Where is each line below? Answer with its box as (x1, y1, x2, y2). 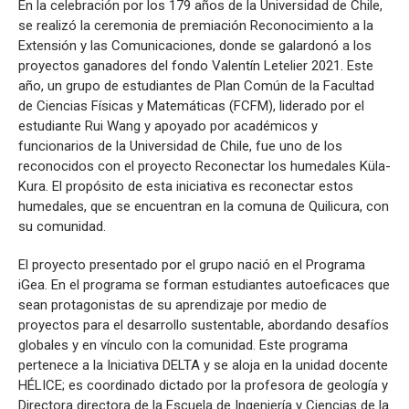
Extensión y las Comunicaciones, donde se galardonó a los (18, 37, 372, 54)
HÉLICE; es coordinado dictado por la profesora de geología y (18, 376, 388, 393)
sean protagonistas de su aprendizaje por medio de (18, 296, 327, 313)
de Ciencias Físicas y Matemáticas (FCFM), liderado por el (18, 97, 364, 114)
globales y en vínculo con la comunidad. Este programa (18, 336, 348, 353)
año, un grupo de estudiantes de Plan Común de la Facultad (18, 77, 374, 94)
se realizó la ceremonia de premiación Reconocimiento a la (18, 16, 373, 34)
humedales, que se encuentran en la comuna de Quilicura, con (18, 197, 389, 215)
